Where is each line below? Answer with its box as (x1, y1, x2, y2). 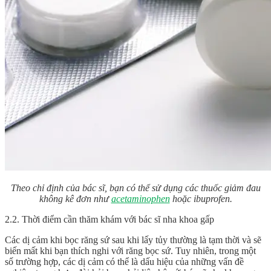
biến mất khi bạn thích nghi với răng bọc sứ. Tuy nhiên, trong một (5, 246, 256, 256)
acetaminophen (111, 194, 170, 204)
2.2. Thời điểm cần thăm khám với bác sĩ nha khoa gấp (5, 214, 214, 225)
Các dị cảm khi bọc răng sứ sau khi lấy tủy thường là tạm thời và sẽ (5, 235, 261, 246)
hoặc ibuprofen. (169, 194, 232, 204)
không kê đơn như (39, 194, 111, 204)
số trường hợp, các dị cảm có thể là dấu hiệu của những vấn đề (5, 256, 244, 267)
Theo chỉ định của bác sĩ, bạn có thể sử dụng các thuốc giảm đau (10, 183, 261, 194)
